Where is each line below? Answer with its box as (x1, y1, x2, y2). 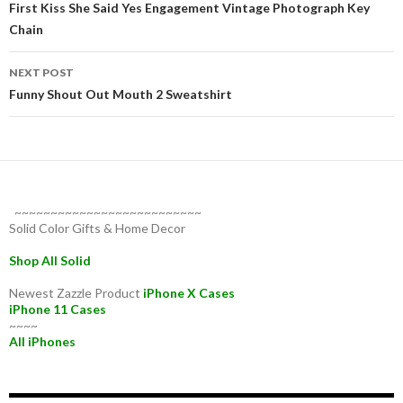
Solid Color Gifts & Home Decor (9, 219, 185, 236)
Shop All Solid (9, 252, 91, 268)
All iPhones (9, 333, 76, 349)
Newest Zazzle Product (9, 284, 143, 300)
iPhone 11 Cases (9, 300, 106, 317)
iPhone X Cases (143, 284, 237, 300)
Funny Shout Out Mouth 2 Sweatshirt (9, 85, 232, 102)
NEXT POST (9, 65, 74, 79)
